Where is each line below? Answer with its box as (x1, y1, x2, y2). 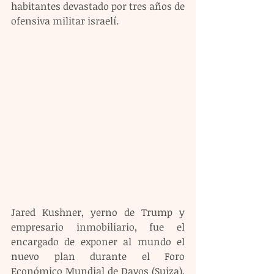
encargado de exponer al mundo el (11, 234, 185, 248)
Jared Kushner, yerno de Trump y (11, 205, 185, 219)
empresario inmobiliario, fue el (11, 220, 185, 234)
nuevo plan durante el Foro (11, 249, 185, 263)
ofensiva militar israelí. (11, 14, 119, 28)
